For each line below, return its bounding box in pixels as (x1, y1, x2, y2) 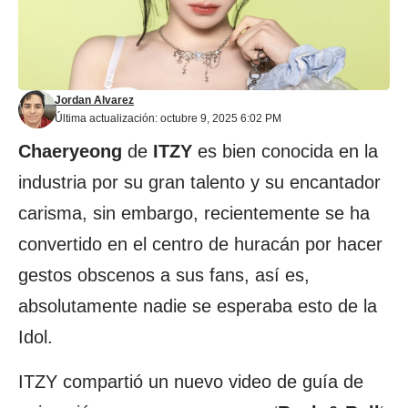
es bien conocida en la (192, 141, 378, 161)
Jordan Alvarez (55, 94, 134, 107)
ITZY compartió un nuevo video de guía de (18, 372, 363, 392)
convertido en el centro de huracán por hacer (18, 234, 382, 254)
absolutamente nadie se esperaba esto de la (18, 296, 377, 316)
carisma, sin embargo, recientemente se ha (18, 203, 370, 223)
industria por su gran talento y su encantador (18, 172, 381, 192)
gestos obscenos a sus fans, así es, (18, 265, 310, 285)
